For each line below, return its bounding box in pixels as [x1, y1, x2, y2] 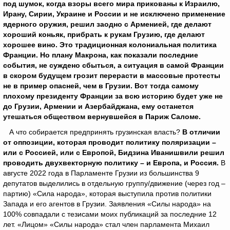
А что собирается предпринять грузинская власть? [3, 128, 182, 136]
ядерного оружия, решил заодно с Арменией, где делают [3, 20, 212, 28]
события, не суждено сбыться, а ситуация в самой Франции [3, 61, 224, 69]
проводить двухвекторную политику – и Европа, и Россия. [3, 159, 219, 167]
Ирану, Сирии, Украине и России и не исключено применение [3, 10, 225, 18]
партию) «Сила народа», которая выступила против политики [3, 189, 212, 198]
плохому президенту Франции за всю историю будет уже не [3, 92, 223, 100]
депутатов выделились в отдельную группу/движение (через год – [3, 179, 225, 187]
